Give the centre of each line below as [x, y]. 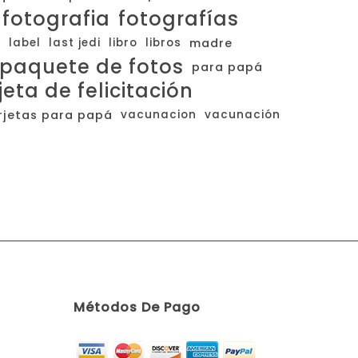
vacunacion [159, 115]
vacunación [243, 115]
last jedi [75, 43]
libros [163, 43]
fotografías [179, 19]
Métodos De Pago [137, 307]
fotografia [56, 19]
